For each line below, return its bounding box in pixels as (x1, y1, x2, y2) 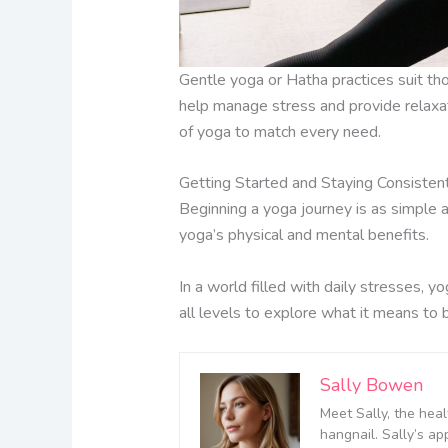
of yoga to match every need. (178, 120, 381, 143)
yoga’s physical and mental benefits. (178, 224, 429, 247)
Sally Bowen (319, 372, 423, 397)
